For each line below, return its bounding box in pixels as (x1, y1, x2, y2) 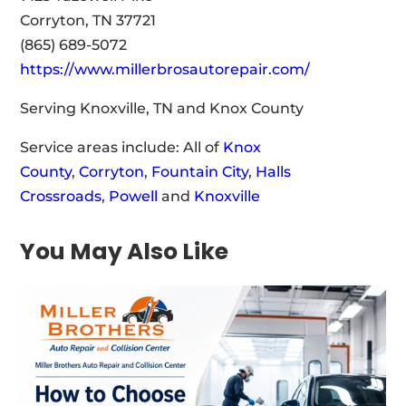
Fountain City (151, 162, 249, 180)
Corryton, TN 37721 (20, 11, 157, 29)
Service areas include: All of (20, 138, 224, 156)
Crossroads (20, 187, 102, 205)
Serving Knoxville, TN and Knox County (20, 99, 304, 117)
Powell (109, 187, 159, 205)
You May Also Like (20, 235, 229, 267)
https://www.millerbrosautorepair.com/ (20, 60, 311, 78)
